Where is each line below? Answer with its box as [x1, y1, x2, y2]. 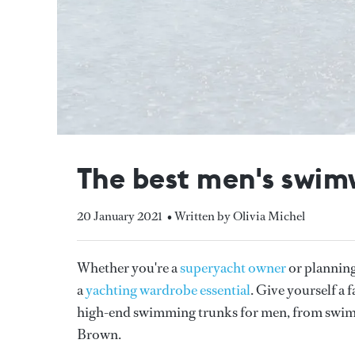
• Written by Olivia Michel [167, 207, 305, 224]
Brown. [77, 324, 121, 344]
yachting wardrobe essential [86, 280, 250, 300]
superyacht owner [180, 258, 286, 277]
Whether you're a [77, 258, 180, 277]
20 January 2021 [77, 207, 162, 224]
